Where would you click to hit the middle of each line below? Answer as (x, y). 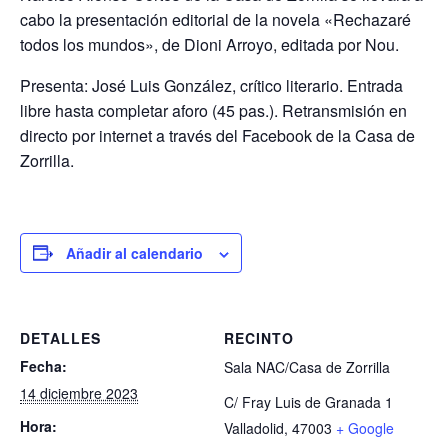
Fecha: (43, 365)
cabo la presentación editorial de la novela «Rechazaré (215, 19)
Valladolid (254, 427)
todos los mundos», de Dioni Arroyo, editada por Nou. (209, 44)
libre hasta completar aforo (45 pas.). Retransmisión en (213, 110)
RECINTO (259, 337)
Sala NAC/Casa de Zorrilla (307, 366)
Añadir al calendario (134, 252)
